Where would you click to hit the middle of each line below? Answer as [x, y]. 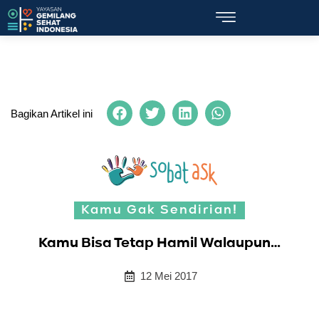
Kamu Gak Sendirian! [159, 210]
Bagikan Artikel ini [52, 113]
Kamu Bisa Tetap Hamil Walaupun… [159, 244]
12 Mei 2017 [168, 276]
